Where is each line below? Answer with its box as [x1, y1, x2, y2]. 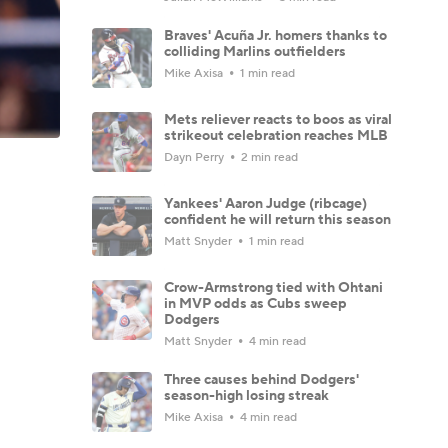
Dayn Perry [164, 149, 227, 165]
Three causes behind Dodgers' [164, 370, 359, 389]
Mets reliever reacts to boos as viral [164, 110, 392, 129]
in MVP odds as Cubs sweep [164, 294, 347, 313]
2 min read [238, 149, 298, 165]
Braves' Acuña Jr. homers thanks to [164, 26, 387, 45]
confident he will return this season [164, 210, 391, 229]
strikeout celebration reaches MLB [164, 126, 388, 145]
